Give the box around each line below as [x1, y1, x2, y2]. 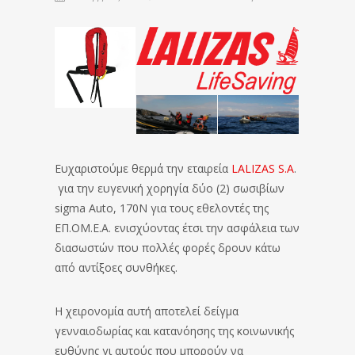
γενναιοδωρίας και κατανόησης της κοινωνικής [55, 323, 294, 339]
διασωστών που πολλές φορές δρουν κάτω [55, 240, 281, 256]
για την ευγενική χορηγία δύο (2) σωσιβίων [55, 181, 284, 197]
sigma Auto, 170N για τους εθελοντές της [55, 200, 269, 216]
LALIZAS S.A [228, 161, 294, 177]
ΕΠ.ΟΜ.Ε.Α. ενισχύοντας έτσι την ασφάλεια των [55, 220, 300, 236]
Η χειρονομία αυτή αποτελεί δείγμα [55, 303, 239, 319]
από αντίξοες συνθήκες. [55, 260, 177, 276]
